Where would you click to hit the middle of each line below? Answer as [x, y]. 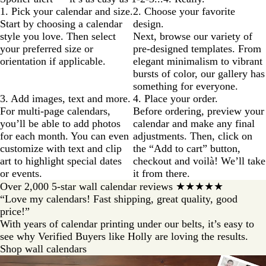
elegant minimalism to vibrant [198, 61]
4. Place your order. [175, 99]
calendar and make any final [194, 124]
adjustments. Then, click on [193, 136]
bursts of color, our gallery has [199, 74]
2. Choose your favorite [184, 12]
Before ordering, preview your [199, 111]
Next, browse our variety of [193, 37]
